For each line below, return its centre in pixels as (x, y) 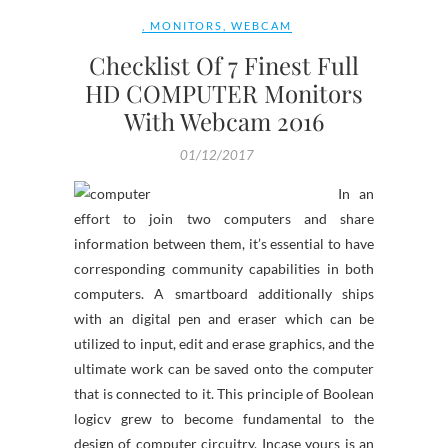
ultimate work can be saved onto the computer (224, 368)
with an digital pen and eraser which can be (224, 318)
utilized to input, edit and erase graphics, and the (224, 343)
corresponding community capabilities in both (224, 268)
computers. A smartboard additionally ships (224, 293)
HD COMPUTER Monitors (224, 93)
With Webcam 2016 (224, 121)
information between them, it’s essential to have (224, 243)
